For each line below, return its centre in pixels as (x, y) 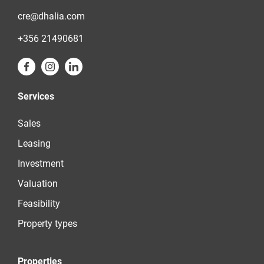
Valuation (38, 184)
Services (36, 97)
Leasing (34, 144)
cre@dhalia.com (51, 16)
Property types (47, 224)
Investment (41, 164)
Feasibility (39, 204)
